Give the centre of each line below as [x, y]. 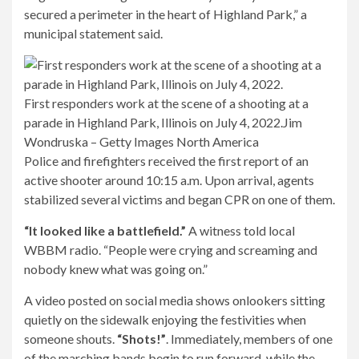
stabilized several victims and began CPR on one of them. [179, 199]
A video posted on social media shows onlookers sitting [175, 300]
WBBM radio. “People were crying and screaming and [171, 250]
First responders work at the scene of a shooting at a [166, 103]
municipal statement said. [93, 33]
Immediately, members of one [252, 339]
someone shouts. [71, 339]
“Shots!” [141, 339]
